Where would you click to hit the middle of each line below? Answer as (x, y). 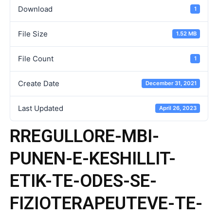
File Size (33, 34)
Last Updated (41, 108)
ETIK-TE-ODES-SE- (83, 181)
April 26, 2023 (178, 108)
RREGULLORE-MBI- (84, 136)
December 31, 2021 (171, 83)
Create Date (39, 83)
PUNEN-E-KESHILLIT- (93, 158)
